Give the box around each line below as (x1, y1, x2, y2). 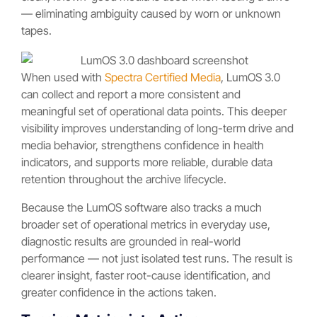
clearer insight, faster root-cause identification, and (21, 267, 270, 282)
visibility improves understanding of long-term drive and (21, 120, 294, 135)
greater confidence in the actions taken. (21, 284, 217, 299)
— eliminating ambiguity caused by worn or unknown (21, 6, 281, 21)
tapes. (21, 23, 52, 38)
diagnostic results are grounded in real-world (21, 234, 241, 248)
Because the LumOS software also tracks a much (21, 200, 262, 214)
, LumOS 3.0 (221, 69, 280, 84)
